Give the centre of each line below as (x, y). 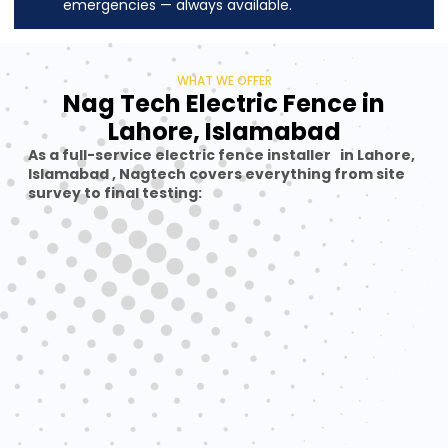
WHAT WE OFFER (224, 80)
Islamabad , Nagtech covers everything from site (216, 174)
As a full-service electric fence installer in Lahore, (221, 155)
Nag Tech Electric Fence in (224, 103)
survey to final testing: (115, 193)
